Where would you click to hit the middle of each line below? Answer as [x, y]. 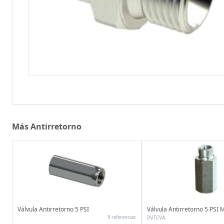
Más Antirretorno [47, 126]
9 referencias [122, 217]
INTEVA [156, 217]
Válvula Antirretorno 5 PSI [53, 209]
